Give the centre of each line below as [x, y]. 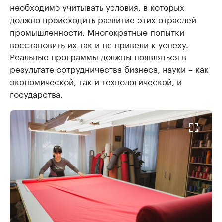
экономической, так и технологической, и [96, 81]
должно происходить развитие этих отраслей [103, 19]
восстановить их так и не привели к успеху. [99, 43]
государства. [36, 93]
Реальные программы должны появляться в [98, 56]
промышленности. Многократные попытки [97, 31]
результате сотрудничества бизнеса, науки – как [109, 68]
